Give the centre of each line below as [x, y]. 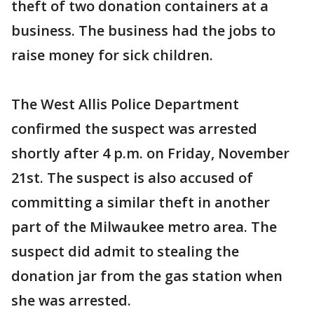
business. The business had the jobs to [143, 30]
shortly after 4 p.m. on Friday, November [150, 153]
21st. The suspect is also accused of [132, 178]
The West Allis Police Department [125, 104]
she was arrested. [71, 300]
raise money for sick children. [112, 55]
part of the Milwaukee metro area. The [144, 227]
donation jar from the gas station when [147, 276]
